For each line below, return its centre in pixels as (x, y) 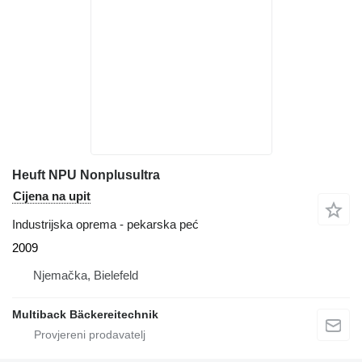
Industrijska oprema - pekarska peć (105, 224)
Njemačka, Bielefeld (86, 275)
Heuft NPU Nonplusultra (86, 175)
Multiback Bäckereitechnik (85, 314)
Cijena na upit (52, 196)
